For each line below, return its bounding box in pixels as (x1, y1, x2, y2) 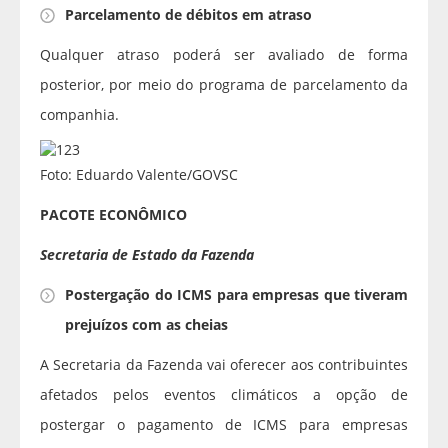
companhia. (40, 105, 119, 125)
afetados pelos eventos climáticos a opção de (40, 385, 408, 405)
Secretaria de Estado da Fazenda (40, 245, 254, 265)
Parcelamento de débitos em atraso (65, 5, 312, 25)
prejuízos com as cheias (65, 315, 228, 335)
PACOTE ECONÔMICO (40, 205, 187, 225)
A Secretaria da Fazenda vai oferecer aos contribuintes (40, 355, 408, 375)
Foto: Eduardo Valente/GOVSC (40, 165, 238, 185)
